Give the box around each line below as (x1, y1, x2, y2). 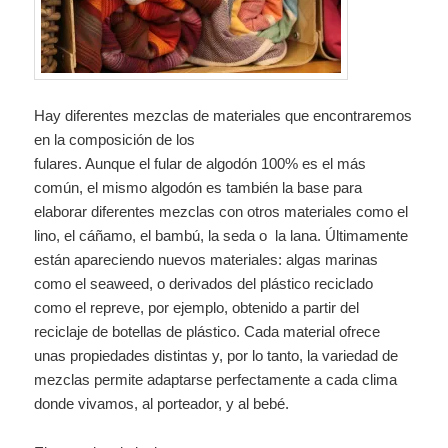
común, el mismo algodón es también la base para (34, 179, 363, 197)
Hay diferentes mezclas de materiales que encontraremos (34, 107, 413, 125)
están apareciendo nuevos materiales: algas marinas (34, 251, 379, 269)
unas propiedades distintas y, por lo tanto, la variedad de (34, 347, 399, 365)
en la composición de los (34, 131, 196, 149)
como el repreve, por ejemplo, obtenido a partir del (34, 299, 360, 317)
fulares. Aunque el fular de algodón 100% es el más (34, 155, 367, 173)
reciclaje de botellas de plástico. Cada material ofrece (34, 323, 381, 341)
